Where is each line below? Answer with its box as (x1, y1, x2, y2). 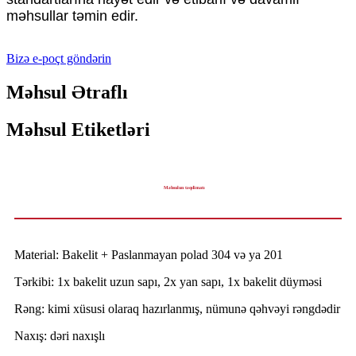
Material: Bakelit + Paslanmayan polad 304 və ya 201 (14, 248, 283, 262)
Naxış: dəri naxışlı (14, 329, 105, 343)
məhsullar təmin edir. (6, 8, 138, 25)
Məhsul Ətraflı (6, 82, 128, 103)
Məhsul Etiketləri (6, 119, 150, 141)
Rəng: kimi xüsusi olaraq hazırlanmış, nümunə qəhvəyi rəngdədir (14, 302, 340, 316)
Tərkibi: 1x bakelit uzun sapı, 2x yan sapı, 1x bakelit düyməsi (14, 275, 322, 289)
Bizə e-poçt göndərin (6, 52, 111, 66)
